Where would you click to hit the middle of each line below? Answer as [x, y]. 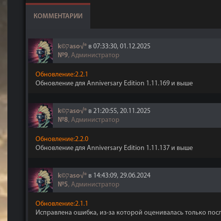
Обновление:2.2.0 [62, 139]
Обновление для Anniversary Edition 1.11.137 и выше [114, 148]
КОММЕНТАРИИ [58, 17]
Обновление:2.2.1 [62, 75]
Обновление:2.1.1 [62, 204]
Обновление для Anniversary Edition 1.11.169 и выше [114, 84]
